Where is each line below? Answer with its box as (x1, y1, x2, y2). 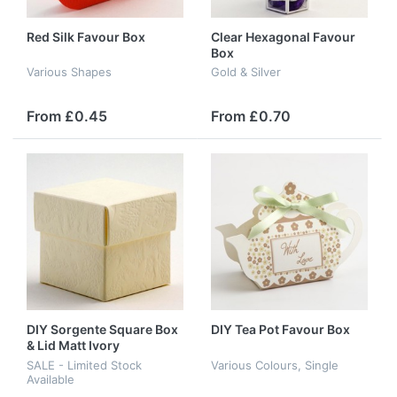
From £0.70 (211, 107, 291, 126)
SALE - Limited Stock (27, 357, 142, 372)
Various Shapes (27, 65, 112, 80)
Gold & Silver (211, 65, 281, 80)
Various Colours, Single (211, 357, 339, 372)
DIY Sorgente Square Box (27, 322, 178, 338)
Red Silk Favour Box (27, 28, 145, 44)
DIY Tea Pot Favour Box (211, 322, 350, 338)
